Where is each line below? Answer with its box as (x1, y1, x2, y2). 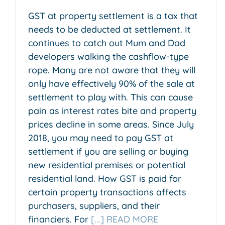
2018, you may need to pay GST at (28, 132, 173, 144)
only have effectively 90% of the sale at (28, 78, 195, 90)
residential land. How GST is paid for (28, 173, 181, 185)
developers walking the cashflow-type (28, 51, 189, 63)
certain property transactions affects (28, 186, 186, 198)
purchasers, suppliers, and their (28, 200, 160, 212)
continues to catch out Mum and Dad (28, 37, 185, 49)
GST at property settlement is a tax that (28, 10, 198, 22)
